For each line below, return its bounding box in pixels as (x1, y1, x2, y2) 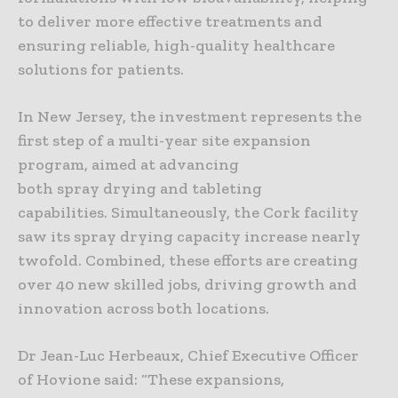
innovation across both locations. (18, 298, 269, 319)
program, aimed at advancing (18, 155, 239, 175)
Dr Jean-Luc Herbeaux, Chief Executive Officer (18, 346, 359, 366)
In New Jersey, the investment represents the (18, 107, 362, 127)
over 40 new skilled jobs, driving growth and (18, 275, 357, 295)
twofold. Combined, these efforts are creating (18, 251, 358, 271)
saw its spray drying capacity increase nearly (18, 227, 361, 247)
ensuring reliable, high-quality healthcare (18, 36, 335, 56)
